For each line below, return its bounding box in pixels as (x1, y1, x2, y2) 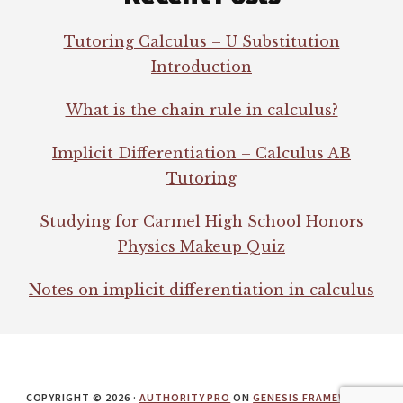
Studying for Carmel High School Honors (40, 211, 363, 230)
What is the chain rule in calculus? (65, 100, 338, 119)
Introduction (151, 57, 252, 76)
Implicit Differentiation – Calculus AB (52, 143, 351, 162)
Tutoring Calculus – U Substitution (63, 31, 340, 50)
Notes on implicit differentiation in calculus (29, 280, 374, 299)
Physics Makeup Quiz (118, 237, 285, 255)
